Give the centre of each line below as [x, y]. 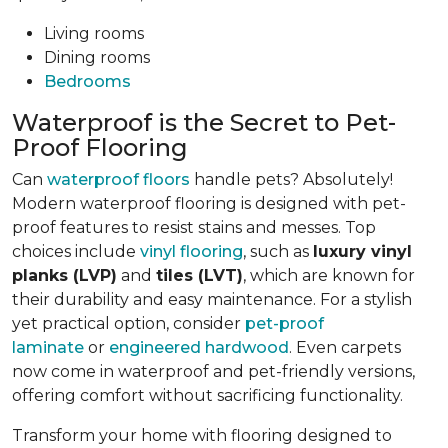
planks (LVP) [64, 275]
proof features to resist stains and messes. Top [194, 227]
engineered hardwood [199, 347]
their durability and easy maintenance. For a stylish [212, 299]
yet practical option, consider [128, 323]
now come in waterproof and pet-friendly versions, [213, 371]
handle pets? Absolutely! [291, 179]
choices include [76, 251]
